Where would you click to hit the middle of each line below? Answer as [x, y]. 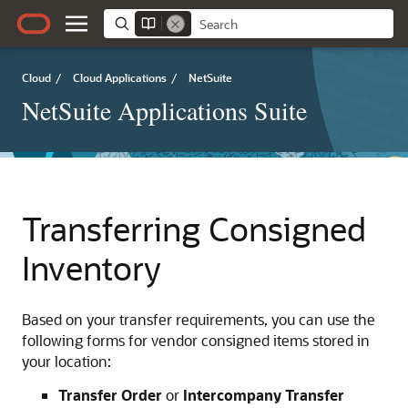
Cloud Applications [120, 77]
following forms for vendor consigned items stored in [196, 340]
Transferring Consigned [194, 228]
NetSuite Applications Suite [164, 110]
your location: [66, 361]
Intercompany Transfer [264, 395]
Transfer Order [110, 395]
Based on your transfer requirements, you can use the [199, 319]
